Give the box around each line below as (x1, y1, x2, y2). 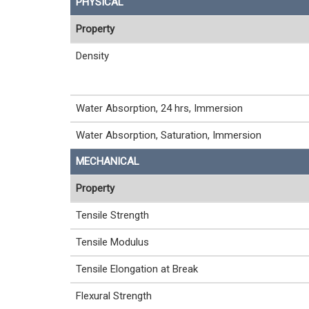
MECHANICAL (76, 154, 139, 168)
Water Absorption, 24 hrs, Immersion (76, 101, 243, 114)
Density (76, 49, 109, 62)
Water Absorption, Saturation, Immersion (76, 128, 261, 141)
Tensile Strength (76, 208, 149, 221)
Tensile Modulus (76, 235, 149, 248)
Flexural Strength (76, 289, 152, 302)
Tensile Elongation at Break (76, 262, 198, 275)
